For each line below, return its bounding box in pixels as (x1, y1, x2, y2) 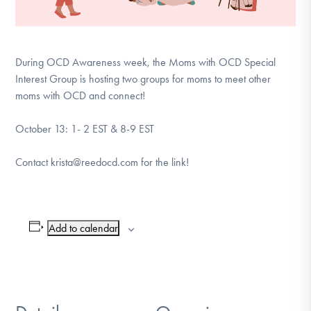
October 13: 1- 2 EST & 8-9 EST (15, 121, 155, 135)
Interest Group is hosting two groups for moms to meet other (15, 72, 271, 85)
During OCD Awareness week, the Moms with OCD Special (15, 55, 276, 69)
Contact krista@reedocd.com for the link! (15, 155, 190, 169)
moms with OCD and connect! (15, 88, 146, 102)
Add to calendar (49, 221, 119, 235)
